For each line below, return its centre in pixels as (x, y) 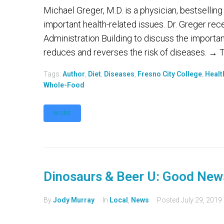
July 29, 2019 (201, 200)
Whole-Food (64, 85)
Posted (169, 200)
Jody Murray (74, 200)
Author (74, 74)
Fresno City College (170, 74)
